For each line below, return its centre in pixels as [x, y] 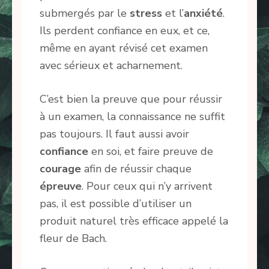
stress [146, 13]
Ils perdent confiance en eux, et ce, [125, 30]
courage [60, 168]
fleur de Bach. [73, 238]
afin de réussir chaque [136, 168]
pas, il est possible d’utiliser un [116, 203]
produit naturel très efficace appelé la [134, 221]
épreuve [61, 186]
